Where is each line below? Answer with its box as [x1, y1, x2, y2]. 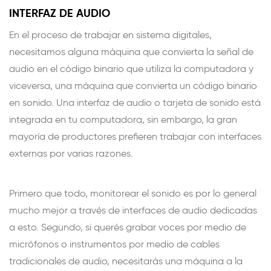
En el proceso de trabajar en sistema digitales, [9, 28, 212, 41]
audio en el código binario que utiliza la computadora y [9, 62, 253, 74]
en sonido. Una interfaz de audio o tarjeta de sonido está [9, 96, 261, 108]
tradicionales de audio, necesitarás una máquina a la [9, 255, 243, 267]
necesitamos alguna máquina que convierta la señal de [9, 45, 253, 57]
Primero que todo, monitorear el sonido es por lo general [9, 187, 256, 199]
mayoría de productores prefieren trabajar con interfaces [9, 130, 261, 142]
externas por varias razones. [9, 147, 133, 159]
